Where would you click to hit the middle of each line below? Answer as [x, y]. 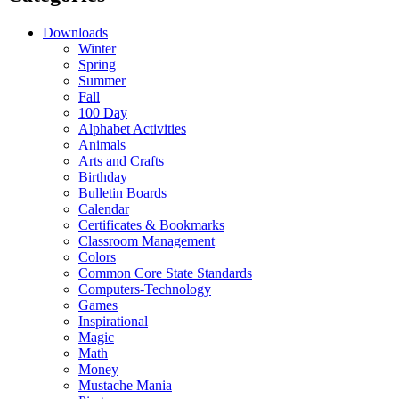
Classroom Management [147, 241]
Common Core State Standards [165, 273]
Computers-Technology [145, 289]
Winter [97, 49]
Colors [97, 257]
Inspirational [113, 322]
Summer [102, 81]
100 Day [103, 113]
